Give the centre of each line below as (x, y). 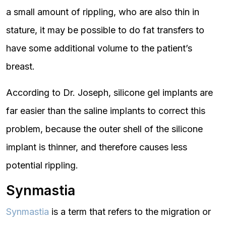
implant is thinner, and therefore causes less (97, 147)
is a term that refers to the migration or (130, 212)
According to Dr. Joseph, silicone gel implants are (109, 93)
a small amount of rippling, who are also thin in (103, 12)
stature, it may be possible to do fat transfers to (105, 30)
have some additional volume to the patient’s (99, 48)
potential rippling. (42, 165)
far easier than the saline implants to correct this (106, 111)
